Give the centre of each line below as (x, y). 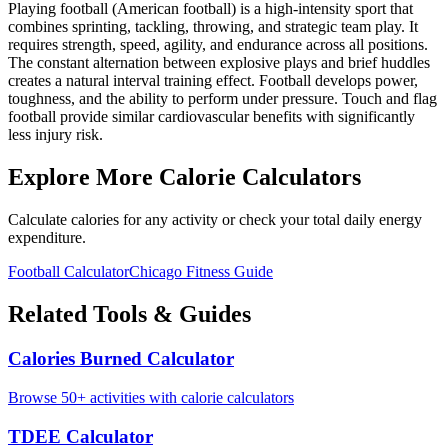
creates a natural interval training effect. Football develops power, (213, 81)
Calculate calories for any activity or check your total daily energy (215, 220)
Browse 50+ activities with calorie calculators (151, 397)
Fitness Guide (227, 272)
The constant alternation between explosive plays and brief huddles (219, 63)
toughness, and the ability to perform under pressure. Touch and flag (222, 99)
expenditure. (47, 238)
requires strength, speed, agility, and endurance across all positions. (218, 45)
